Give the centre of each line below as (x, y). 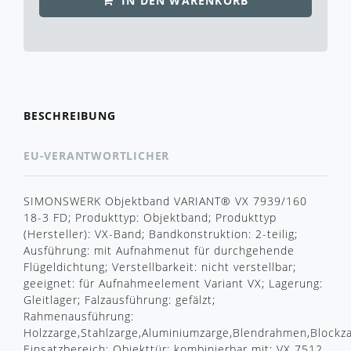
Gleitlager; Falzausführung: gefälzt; (119, 300)
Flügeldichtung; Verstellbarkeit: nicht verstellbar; (160, 267)
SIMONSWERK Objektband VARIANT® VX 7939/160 (165, 201)
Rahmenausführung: (79, 317)
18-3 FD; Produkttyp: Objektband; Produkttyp (150, 218)
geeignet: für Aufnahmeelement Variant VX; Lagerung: (173, 284)
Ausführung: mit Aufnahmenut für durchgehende (159, 251)
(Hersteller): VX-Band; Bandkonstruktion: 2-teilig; (161, 234)
